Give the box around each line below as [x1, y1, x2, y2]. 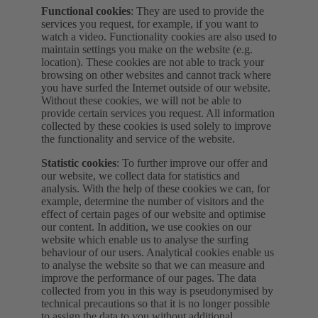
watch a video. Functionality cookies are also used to [41, 30, 277, 43]
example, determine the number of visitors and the [41, 194, 264, 207]
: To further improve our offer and [116, 156, 268, 169]
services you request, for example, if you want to [41, 17, 258, 30]
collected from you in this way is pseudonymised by [41, 284, 273, 297]
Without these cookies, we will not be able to [41, 94, 241, 106]
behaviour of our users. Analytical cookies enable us [41, 246, 274, 258]
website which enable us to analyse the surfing [41, 233, 248, 246]
